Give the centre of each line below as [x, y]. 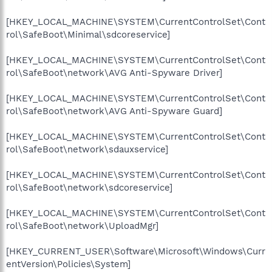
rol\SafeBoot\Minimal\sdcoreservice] [88, 34]
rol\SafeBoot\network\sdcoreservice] [89, 187]
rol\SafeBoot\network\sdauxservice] [87, 149]
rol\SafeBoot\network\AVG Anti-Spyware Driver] [114, 73]
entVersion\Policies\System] [68, 264]
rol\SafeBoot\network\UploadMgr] [82, 226]
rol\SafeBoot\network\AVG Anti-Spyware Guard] [114, 111]
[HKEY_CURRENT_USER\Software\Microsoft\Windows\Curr [136, 251]
